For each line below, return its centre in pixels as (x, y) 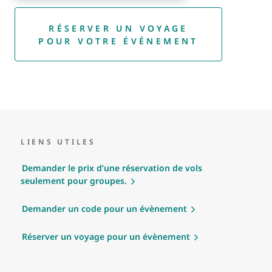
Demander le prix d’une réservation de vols (112, 168)
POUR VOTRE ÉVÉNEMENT (118, 41)
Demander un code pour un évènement (104, 209)
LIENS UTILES (58, 141)
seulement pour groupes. (74, 181)
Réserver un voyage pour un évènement (106, 237)
